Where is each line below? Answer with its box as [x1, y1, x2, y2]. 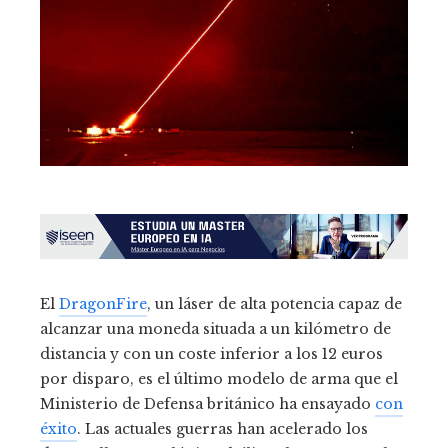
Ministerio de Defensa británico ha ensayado [40, 395, 375, 414]
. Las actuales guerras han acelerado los [77, 420, 368, 439]
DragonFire [59, 295, 147, 314]
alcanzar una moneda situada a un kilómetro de [40, 320, 391, 339]
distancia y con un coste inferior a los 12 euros [40, 345, 383, 364]
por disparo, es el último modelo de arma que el [40, 370, 398, 389]
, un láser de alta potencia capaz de [147, 295, 402, 314]
